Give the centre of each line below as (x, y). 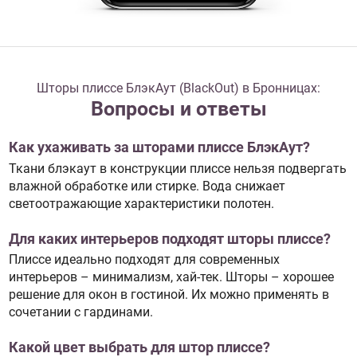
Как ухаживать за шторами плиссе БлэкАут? (159, 148)
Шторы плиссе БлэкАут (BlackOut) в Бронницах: (178, 88)
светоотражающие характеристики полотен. (141, 203)
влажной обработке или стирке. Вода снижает (147, 186)
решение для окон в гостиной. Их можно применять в (169, 295)
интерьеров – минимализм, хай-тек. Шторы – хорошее (171, 277)
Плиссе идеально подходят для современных (144, 260)
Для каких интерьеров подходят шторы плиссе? (169, 239)
